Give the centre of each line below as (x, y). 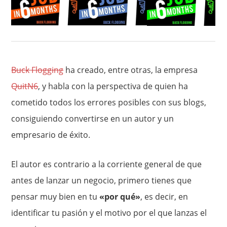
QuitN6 (25, 86)
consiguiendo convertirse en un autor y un (93, 119)
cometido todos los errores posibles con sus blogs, (109, 102)
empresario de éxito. (51, 135)
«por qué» (120, 197)
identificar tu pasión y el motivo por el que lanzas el (109, 213)
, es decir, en (164, 197)
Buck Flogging (37, 70)
